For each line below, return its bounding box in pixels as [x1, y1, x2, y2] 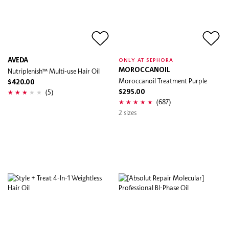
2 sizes [119, 108, 136, 117]
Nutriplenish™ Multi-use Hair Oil [8, 66, 100, 75]
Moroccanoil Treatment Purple [119, 76, 207, 85]
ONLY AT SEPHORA [119, 57, 174, 63]
